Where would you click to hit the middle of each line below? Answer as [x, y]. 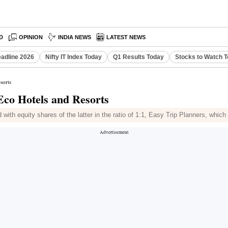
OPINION [31, 37]
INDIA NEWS [75, 37]
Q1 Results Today [138, 57]
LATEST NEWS [126, 37]
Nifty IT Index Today [74, 57]
